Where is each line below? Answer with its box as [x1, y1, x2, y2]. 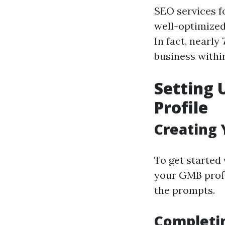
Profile [154, 96, 208, 118]
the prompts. [154, 184, 215, 196]
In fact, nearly [154, 35, 222, 47]
